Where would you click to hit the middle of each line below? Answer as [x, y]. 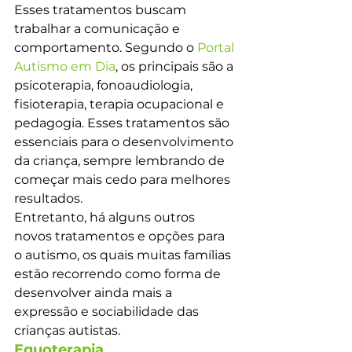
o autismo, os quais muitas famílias [124, 255]
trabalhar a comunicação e [99, 28]
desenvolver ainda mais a [95, 292]
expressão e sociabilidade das [108, 311]
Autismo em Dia [65, 66]
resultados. [48, 198]
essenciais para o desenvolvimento [125, 141]
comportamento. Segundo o [106, 47]
